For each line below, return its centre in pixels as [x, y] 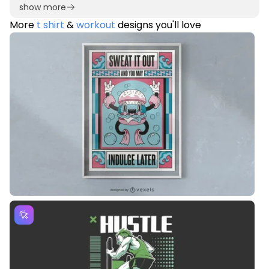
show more [43, 8]
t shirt [50, 25]
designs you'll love [158, 25]
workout [96, 25]
